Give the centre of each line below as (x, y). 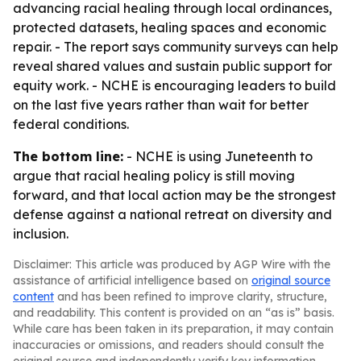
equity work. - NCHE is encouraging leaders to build (174, 85)
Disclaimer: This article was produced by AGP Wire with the (172, 264)
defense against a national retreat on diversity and (172, 214)
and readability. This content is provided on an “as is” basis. (174, 313)
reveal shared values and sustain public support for (172, 66)
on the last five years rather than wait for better (161, 105)
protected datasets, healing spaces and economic (170, 27)
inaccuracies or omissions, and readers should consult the (168, 345)
